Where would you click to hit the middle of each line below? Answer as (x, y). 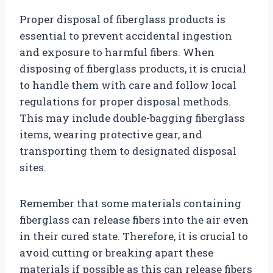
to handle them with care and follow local (128, 85)
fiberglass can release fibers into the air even (134, 219)
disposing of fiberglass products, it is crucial (133, 68)
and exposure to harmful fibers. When (117, 52)
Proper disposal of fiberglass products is (122, 19)
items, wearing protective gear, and (111, 134)
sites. (33, 167)
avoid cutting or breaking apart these (116, 252)
